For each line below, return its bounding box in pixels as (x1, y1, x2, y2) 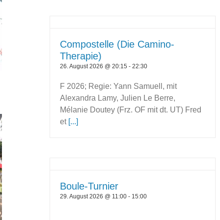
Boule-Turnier (60, 181, 119, 192)
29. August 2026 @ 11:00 (60, 193, 127, 200)
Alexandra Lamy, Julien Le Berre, (60, 94, 176, 103)
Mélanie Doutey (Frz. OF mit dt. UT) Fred (60, 106, 202, 114)
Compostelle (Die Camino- (60, 39, 175, 50)
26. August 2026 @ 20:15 (60, 63, 128, 70)
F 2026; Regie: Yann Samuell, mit (60, 82, 177, 91)
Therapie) (60, 51, 102, 62)
